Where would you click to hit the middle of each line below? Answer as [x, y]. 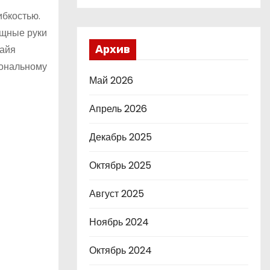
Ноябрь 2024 [119, 222]
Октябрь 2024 [121, 250]
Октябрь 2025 [120, 165]
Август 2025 [117, 194]
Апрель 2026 [118, 109]
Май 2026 [111, 80]
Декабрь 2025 [121, 137]
